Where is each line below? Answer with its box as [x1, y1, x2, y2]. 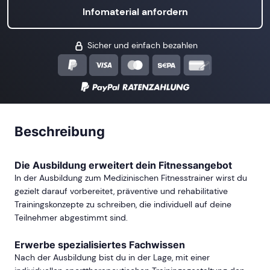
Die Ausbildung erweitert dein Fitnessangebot [14, 159, 232, 172]
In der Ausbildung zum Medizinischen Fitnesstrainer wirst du [14, 172, 247, 184]
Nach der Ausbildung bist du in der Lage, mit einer [14, 252, 210, 263]
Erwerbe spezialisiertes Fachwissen [14, 239, 185, 251]
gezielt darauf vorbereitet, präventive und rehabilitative [14, 186, 228, 197]
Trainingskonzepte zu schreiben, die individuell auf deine [14, 199, 231, 210]
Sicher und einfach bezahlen [84, 40, 198, 51]
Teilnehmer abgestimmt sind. [14, 212, 128, 224]
